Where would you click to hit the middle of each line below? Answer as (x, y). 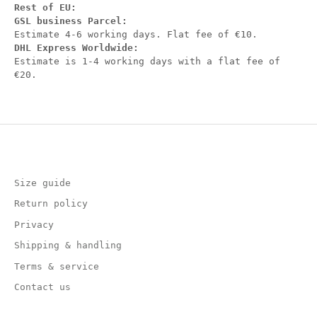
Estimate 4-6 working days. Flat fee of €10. (136, 35)
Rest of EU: (45, 8)
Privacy (34, 224)
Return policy (51, 204)
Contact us (42, 287)
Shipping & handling (68, 246)
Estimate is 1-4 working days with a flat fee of (147, 62)
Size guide (42, 183)
